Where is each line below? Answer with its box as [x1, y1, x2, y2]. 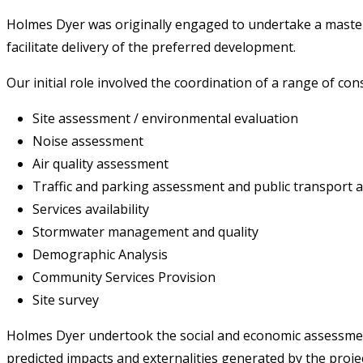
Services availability [32, 199, 149, 218]
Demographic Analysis [32, 245, 168, 263]
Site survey [32, 290, 99, 309]
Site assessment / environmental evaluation [32, 109, 298, 127]
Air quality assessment [32, 154, 169, 173]
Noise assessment [32, 131, 143, 150]
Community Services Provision [32, 267, 216, 286]
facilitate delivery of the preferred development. [6, 37, 296, 56]
